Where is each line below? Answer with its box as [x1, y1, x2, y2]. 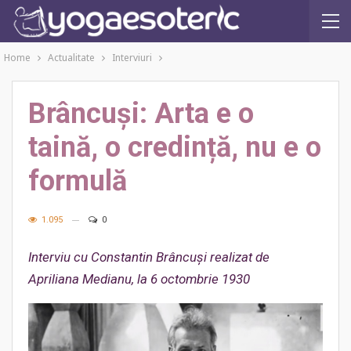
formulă [28, 165, 127, 197]
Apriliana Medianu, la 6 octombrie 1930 [28, 271, 250, 287]
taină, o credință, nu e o [28, 131, 321, 164]
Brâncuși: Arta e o [28, 97, 254, 130]
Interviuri [112, 51, 152, 64]
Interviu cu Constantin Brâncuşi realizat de [28, 249, 270, 265]
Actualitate [48, 51, 95, 64]
